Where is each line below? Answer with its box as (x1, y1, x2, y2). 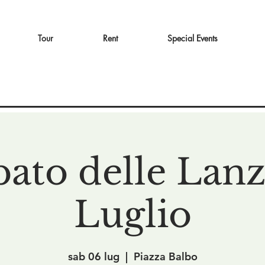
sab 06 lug (67, 250, 119, 263)
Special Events (167, 33, 218, 44)
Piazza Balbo (133, 250, 198, 263)
